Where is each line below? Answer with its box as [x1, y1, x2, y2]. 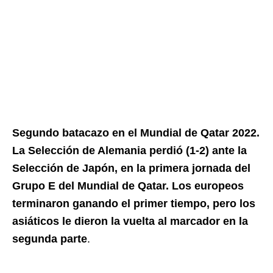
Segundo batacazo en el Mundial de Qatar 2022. [12, 127, 260, 139]
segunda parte [12, 233, 87, 245]
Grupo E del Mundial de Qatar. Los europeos [12, 180, 244, 192]
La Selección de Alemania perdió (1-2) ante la [12, 144, 247, 157]
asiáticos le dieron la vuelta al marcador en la [12, 215, 248, 227]
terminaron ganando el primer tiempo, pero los [12, 197, 255, 210]
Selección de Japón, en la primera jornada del [12, 162, 250, 174]
